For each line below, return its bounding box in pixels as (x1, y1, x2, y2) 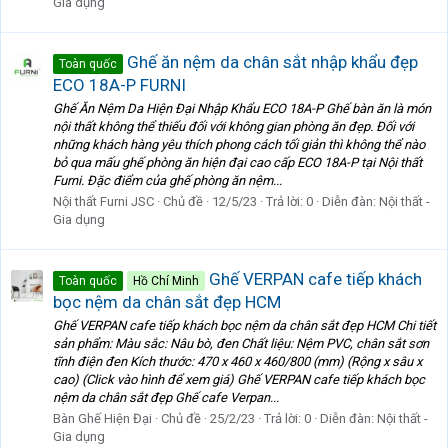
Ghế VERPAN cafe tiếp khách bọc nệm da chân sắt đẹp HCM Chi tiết (53, 318, 436, 334)
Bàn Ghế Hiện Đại (53, 411, 152, 427)
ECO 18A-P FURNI (53, 74, 186, 95)
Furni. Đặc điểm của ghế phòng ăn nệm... (53, 173, 282, 189)
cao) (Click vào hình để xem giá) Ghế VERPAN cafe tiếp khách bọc (53, 372, 425, 388)
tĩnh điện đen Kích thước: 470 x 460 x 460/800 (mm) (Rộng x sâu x (53, 354, 422, 370)
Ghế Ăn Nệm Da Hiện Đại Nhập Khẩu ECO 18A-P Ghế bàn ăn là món (53, 101, 431, 117)
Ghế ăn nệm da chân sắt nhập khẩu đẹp (123, 51, 418, 72)
